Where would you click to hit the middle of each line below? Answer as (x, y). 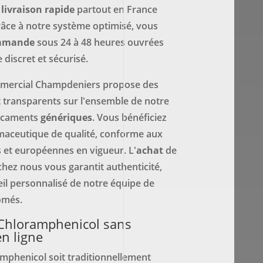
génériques (66, 117)
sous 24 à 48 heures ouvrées (99, 42)
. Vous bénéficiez (129, 117)
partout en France (116, 9)
